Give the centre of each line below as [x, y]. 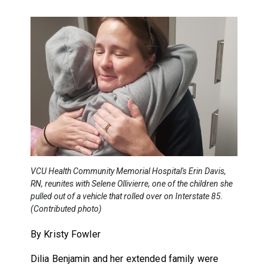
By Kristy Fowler [65, 234]
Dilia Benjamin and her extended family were [124, 258]
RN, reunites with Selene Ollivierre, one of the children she [131, 183]
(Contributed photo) [66, 208]
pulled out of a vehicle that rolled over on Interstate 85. [127, 196]
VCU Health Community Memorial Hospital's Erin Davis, [128, 171]
